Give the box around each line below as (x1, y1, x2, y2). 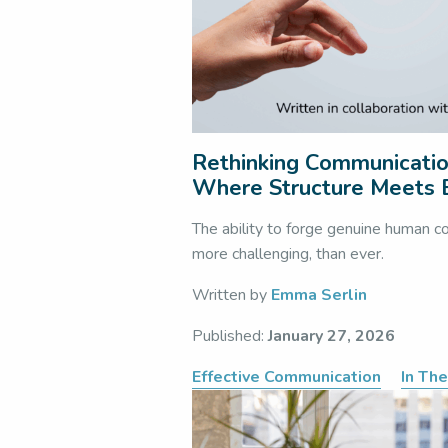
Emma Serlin (271, 284, 367, 306)
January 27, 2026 (268, 325, 395, 347)
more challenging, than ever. (192, 243, 384, 265)
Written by (192, 284, 271, 306)
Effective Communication (192, 366, 381, 388)
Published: (192, 325, 268, 347)
